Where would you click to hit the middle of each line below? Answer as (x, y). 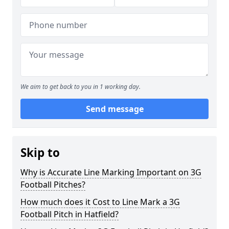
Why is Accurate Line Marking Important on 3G (111, 172)
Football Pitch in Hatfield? (70, 214)
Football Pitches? (53, 185)
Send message (114, 109)
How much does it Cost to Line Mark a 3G (100, 202)
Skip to (40, 153)
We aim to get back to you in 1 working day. (81, 87)
